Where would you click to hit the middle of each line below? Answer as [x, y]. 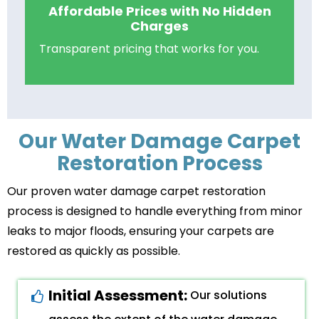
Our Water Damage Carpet [159, 141]
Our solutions [229, 295]
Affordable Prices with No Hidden [159, 11]
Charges [159, 26]
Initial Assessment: [119, 296]
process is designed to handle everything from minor [155, 211]
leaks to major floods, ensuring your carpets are [141, 231]
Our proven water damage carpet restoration [136, 191]
